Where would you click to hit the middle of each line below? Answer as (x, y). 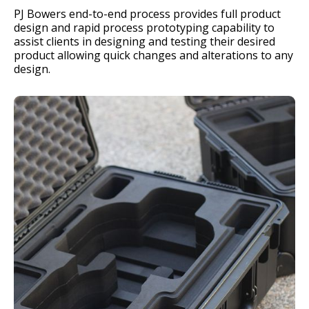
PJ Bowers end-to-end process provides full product (147, 14)
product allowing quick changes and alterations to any (153, 55)
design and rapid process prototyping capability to (144, 28)
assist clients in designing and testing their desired (144, 41)
